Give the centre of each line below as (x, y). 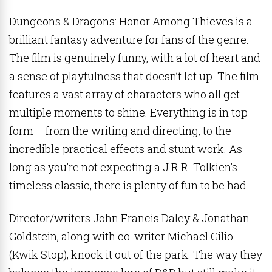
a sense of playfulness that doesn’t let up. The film (134, 76)
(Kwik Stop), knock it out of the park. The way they (136, 254)
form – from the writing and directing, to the (120, 131)
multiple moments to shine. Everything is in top (128, 112)
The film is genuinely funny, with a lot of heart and (135, 58)
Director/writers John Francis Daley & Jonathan (129, 218)
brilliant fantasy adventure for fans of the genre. (129, 39)
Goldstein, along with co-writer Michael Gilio (121, 236)
